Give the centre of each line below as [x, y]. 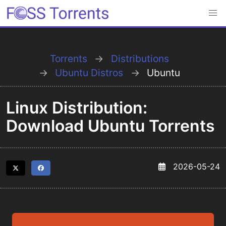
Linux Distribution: [77, 108]
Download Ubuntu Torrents [110, 126]
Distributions [140, 59]
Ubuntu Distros [89, 73]
